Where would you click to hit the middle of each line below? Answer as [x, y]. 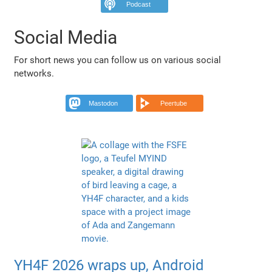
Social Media [66, 37]
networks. [34, 73]
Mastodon [103, 103]
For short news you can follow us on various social [118, 60]
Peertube [174, 103]
